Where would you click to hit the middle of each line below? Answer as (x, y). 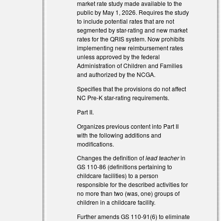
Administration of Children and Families (130, 66)
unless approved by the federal (119, 57)
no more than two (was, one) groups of (129, 193)
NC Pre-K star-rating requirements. (123, 97)
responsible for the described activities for (133, 184)
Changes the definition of (111, 158)
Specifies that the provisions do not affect (132, 88)
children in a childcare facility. (116, 202)
